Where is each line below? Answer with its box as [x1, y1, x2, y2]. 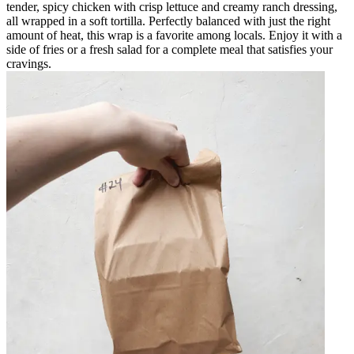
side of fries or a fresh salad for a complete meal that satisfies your [6, 42, 333, 56]
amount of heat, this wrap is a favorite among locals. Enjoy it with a [6, 28, 342, 42]
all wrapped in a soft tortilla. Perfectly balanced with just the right [6, 13, 330, 28]
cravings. [6, 56, 51, 70]
